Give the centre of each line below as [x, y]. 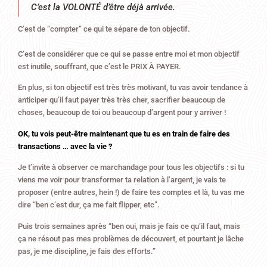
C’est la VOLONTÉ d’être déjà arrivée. [103, 7]
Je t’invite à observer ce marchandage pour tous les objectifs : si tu [131, 167]
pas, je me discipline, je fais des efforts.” [87, 251]
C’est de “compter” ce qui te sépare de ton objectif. [104, 29]
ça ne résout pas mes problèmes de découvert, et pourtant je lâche [131, 238]
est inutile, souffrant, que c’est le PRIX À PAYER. [100, 66]
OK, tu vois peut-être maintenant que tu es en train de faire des [124, 133]
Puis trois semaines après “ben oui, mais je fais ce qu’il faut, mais [129, 226]
